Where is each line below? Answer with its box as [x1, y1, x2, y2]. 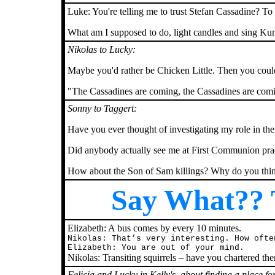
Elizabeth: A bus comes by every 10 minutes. [68, 223, 241, 233]
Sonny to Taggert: [68, 103, 137, 114]
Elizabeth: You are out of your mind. [68, 243, 244, 252]
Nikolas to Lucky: [68, 44, 136, 55]
